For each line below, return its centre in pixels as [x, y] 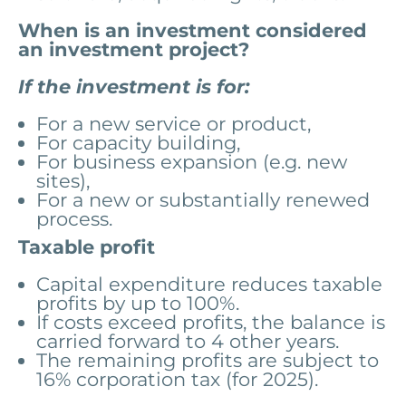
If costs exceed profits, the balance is [211, 322]
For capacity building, [138, 142]
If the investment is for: [134, 86]
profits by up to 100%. [138, 303]
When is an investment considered [193, 30]
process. [74, 218]
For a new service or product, [174, 123]
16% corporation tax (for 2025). [177, 379]
